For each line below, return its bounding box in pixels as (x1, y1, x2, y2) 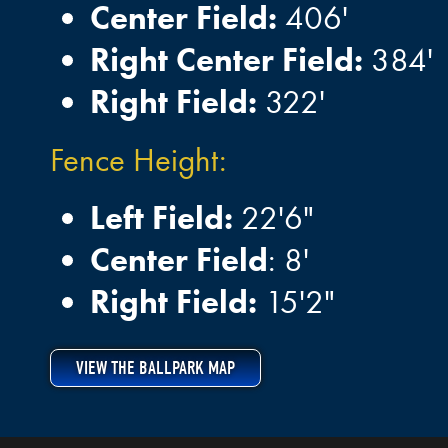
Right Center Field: (90, 39, 363, 81)
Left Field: (90, 197, 233, 239)
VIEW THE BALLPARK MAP (76, 357, 235, 379)
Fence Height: (50, 139, 227, 181)
